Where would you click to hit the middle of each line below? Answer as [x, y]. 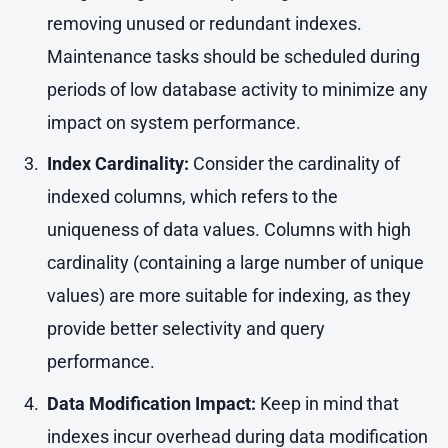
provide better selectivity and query [185, 329]
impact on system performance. [173, 122]
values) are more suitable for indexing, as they [228, 296]
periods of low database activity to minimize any [237, 89]
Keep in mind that [327, 403]
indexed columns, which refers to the [192, 197]
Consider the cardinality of [294, 164]
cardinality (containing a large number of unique [235, 263]
